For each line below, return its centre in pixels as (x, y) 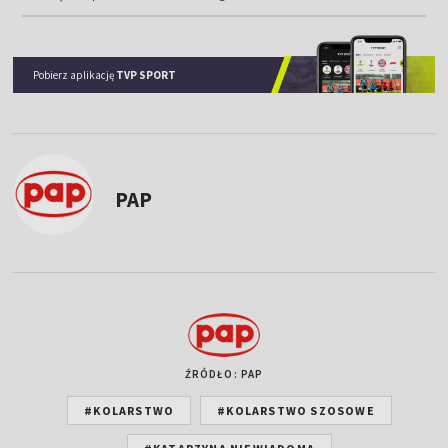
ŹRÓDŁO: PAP (224, 373)
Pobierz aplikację (75, 74)
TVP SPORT (146, 74)
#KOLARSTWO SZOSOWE (296, 410)
